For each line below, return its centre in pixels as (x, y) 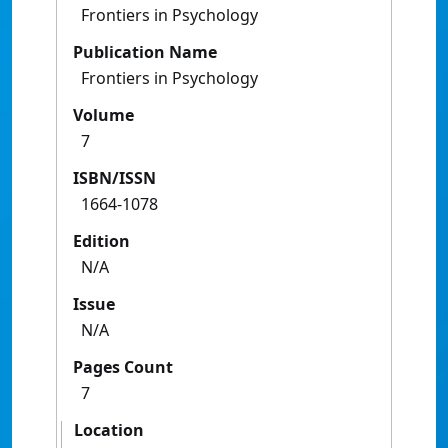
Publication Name (145, 52)
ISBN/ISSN (114, 178)
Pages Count (123, 367)
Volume (103, 115)
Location (109, 430)
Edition (101, 241)
